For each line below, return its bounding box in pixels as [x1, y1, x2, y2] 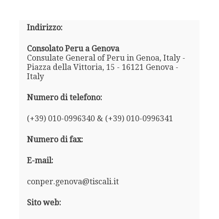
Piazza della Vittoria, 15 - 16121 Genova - [26, 62, 178, 72]
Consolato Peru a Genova [26, 44, 119, 53]
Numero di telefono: [26, 92, 102, 102]
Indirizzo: [26, 22, 63, 32]
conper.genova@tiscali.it [26, 176, 119, 186]
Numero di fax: [26, 134, 83, 144]
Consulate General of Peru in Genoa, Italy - [26, 53, 185, 63]
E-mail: [26, 155, 53, 165]
